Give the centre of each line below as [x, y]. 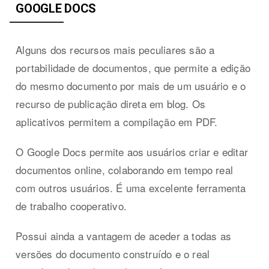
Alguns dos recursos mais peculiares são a [115, 49]
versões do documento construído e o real [113, 253]
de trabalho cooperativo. [71, 205]
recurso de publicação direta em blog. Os [111, 103]
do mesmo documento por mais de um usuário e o [131, 85]
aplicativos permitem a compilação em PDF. [117, 121]
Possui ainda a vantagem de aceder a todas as [124, 235]
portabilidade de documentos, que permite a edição [133, 67]
